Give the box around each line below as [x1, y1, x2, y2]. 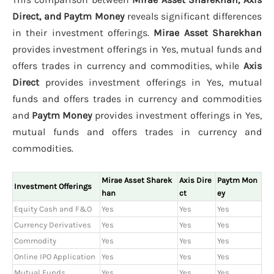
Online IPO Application [14, 252, 95, 262]
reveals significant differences [124, 10, 262, 22]
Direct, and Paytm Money [12, 10, 124, 22]
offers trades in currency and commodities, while [12, 59, 243, 72]
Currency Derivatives [14, 220, 91, 230]
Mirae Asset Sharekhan [154, 26, 262, 39]
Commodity [14, 236, 56, 246]
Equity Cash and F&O [14, 204, 92, 214]
